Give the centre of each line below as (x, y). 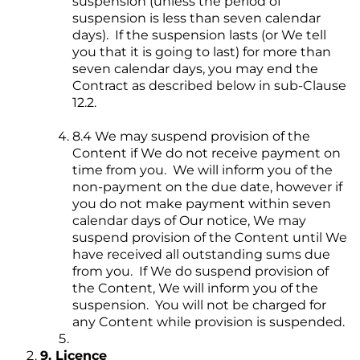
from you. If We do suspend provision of (200, 272)
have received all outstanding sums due (201, 255)
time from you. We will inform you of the (202, 170)
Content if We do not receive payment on (207, 153)
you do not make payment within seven (202, 204)
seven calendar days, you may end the (195, 69)
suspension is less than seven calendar (196, 18)
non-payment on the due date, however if (207, 187)
